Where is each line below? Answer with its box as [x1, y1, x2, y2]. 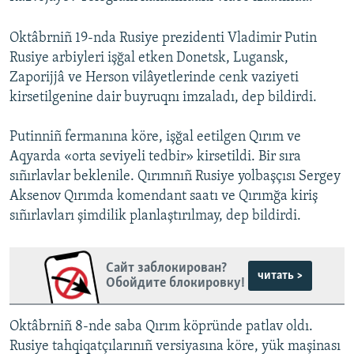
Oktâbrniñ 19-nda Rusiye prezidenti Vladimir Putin [9, 31, 317, 47]
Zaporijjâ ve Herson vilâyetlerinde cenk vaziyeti [9, 70, 299, 86]
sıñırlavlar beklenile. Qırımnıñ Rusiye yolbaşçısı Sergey [9, 169, 341, 185]
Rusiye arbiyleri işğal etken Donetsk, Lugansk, [9, 51, 288, 66]
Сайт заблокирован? [105, 260, 227, 276]
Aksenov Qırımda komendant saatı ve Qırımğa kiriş [9, 189, 318, 205]
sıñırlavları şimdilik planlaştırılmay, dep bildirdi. [9, 209, 301, 224]
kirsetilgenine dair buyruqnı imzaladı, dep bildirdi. [9, 90, 317, 106]
